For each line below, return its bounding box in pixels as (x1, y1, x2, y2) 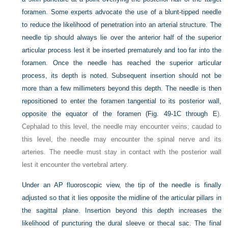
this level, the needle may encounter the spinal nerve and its (22, 135, 221, 144)
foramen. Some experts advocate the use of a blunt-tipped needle (22, 8, 221, 16)
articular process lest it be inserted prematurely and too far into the (22, 46, 221, 54)
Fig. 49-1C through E (148, 110, 217, 118)
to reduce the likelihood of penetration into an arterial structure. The (22, 21, 221, 29)
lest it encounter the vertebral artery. (22, 161, 129, 169)
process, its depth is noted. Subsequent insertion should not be (22, 72, 221, 80)
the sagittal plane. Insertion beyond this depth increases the (22, 207, 221, 215)
